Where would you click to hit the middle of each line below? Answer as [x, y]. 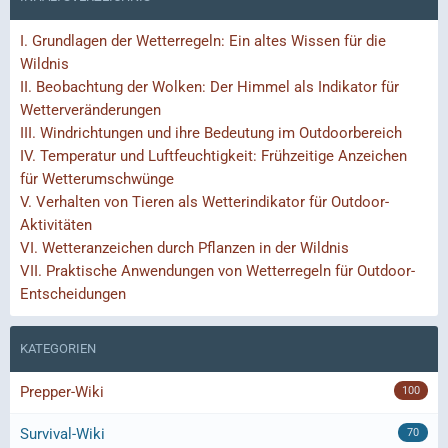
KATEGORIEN [58, 349]
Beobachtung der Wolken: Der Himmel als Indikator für [215, 87]
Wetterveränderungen [90, 110]
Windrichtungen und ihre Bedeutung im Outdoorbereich [219, 133]
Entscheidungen [73, 294]
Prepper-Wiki [62, 392]
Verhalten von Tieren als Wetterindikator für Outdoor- [210, 202]
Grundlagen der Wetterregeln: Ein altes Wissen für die [207, 41]
